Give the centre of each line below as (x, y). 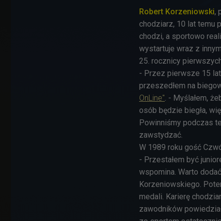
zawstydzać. (161, 135)
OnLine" (152, 98)
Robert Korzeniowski (177, 12)
